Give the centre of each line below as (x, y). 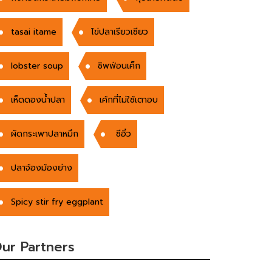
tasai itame (34, 32)
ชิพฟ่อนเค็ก (119, 66)
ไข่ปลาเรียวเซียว (120, 32)
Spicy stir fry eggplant (57, 202)
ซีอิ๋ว (122, 134)
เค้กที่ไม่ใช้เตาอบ (129, 100)
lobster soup (37, 66)
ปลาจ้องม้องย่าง (42, 168)
